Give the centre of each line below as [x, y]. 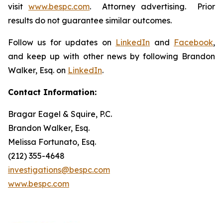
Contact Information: [52, 92]
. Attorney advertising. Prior [152, 6]
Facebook [194, 42]
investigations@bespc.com [59, 170]
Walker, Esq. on [38, 70]
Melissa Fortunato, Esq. [52, 142]
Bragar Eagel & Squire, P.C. [60, 114]
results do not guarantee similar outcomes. [90, 20]
